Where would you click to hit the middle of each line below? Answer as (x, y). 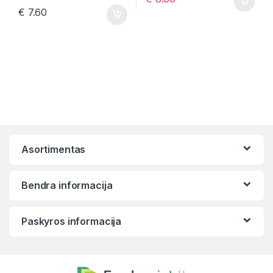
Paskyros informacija (72, 222)
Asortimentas (54, 150)
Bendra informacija (67, 186)
